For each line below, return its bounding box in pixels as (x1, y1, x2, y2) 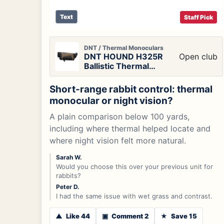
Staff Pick (184, 13, 213, 21)
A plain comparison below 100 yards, (49, 111, 189, 121)
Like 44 (64, 211, 90, 220)
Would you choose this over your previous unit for (56, 162, 213, 170)
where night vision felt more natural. (49, 135, 186, 145)
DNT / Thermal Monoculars (84, 43, 163, 51)
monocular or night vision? (49, 94, 173, 106)
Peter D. (56, 182, 79, 190)
